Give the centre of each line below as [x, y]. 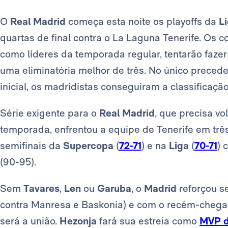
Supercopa [88, 146]
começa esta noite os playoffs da [142, 22]
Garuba [114, 189]
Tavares [41, 189]
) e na [155, 146]
